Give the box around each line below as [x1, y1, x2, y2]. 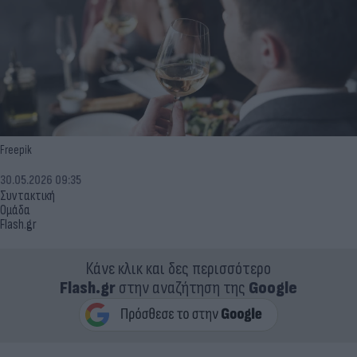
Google [249, 277, 297, 299]
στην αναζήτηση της [116, 277, 249, 299]
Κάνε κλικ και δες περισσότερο [86, 257, 271, 280]
